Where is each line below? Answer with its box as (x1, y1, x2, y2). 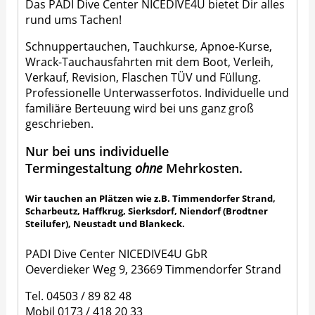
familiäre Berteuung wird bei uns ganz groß (25, 101, 255, 117)
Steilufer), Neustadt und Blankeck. (25, 217, 186, 231)
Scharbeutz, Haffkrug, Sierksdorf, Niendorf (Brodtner (25, 205, 269, 218)
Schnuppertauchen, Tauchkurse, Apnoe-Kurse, (25, 39, 273, 55)
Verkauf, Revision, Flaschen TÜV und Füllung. (25, 70, 262, 86)
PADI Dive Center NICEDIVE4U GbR (25, 245, 208, 262)
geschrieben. (25, 116, 94, 132)
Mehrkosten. (166, 160, 243, 177)
